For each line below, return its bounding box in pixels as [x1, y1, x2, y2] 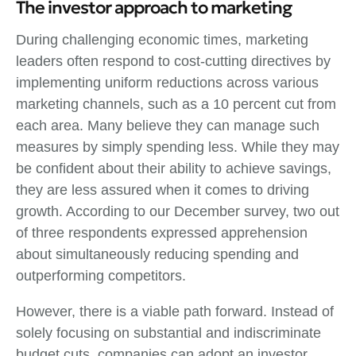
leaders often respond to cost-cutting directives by [16, 52, 331, 69]
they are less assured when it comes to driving [16, 181, 309, 198]
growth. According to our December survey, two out [16, 203, 339, 219]
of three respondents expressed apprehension [16, 224, 308, 241]
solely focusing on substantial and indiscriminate [16, 324, 321, 341]
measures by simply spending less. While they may [16, 138, 339, 155]
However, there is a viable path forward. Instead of [16, 303, 334, 319]
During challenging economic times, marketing [16, 31, 308, 48]
